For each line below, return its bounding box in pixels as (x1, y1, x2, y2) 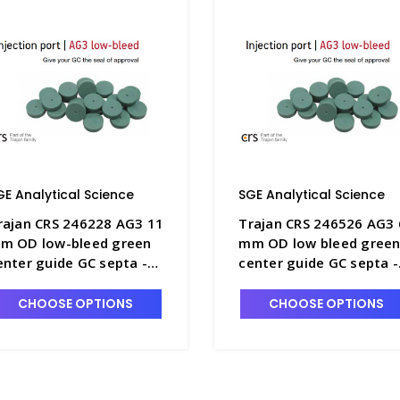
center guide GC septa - (238, 253, 393, 271)
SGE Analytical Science (238, 185, 386, 204)
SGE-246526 (238, 272, 319, 291)
